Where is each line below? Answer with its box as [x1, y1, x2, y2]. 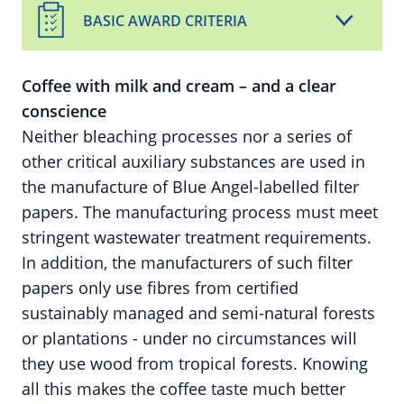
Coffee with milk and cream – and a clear [22, 75, 336, 96]
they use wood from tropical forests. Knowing [22, 353, 368, 374]
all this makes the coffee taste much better [22, 378, 345, 399]
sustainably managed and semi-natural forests [22, 302, 375, 324]
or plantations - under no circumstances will [22, 327, 357, 349]
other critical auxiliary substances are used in [22, 151, 365, 172]
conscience [22, 100, 106, 122]
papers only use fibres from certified [22, 277, 298, 298]
